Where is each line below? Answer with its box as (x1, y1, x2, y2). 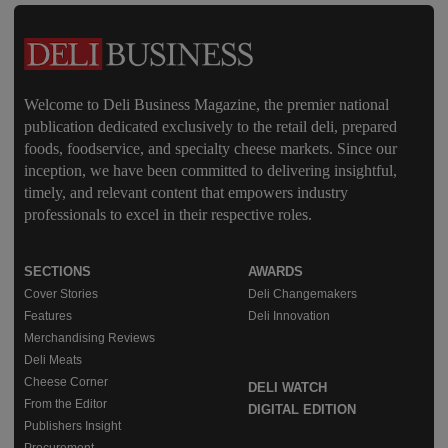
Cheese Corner (24, 374, 108, 389)
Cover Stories (24, 286, 98, 301)
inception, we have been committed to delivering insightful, (24, 161, 397, 179)
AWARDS (248, 263, 303, 279)
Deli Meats (24, 352, 82, 367)
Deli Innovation (248, 308, 330, 323)
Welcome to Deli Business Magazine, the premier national (24, 95, 389, 113)
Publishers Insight (24, 418, 121, 433)
